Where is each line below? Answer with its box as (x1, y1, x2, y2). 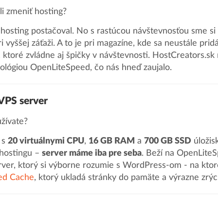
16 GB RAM (89, 136, 135, 145)
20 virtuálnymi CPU (8, 136, 84, 145)
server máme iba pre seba (42, 148, 142, 158)
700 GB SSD (144, 136, 191, 145)
